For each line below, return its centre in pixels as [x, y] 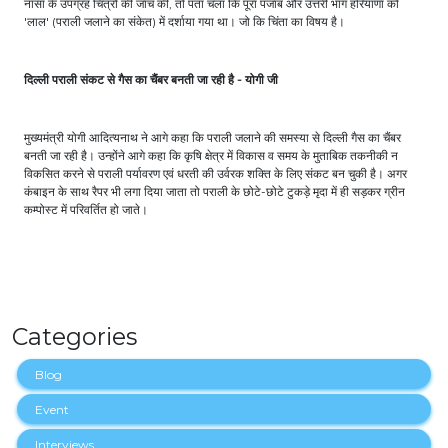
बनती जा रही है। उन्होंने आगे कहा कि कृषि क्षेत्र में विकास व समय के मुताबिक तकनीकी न [211, 156]
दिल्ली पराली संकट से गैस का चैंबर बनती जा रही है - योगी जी [151, 80]
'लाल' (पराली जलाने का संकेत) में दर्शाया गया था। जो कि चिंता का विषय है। [184, 22]
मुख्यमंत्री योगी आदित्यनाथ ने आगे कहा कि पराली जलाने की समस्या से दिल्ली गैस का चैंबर [212, 138]
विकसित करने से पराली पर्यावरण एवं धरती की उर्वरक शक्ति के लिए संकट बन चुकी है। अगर [215, 174]
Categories [74, 337]
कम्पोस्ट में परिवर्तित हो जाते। [86, 210]
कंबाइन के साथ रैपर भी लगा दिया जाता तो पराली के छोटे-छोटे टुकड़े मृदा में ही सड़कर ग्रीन [214, 192]
